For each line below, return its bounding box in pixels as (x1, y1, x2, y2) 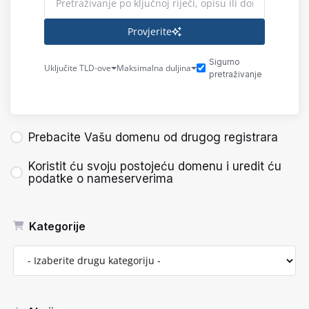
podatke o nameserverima (28, 171, 173, 186)
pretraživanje (209, 68, 262, 79)
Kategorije (23, 219, 86, 233)
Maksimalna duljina (117, 62, 191, 74)
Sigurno (209, 56, 240, 67)
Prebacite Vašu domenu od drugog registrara (28, 130, 278, 144)
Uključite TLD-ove (44, 62, 111, 74)
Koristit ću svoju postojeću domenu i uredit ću (28, 159, 281, 173)
